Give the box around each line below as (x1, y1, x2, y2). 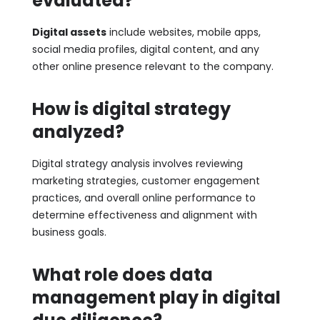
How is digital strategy (31, 96, 231, 121)
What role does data (31, 262, 213, 286)
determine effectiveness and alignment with (31, 207, 257, 222)
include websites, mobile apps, (106, 24, 261, 39)
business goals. (31, 224, 106, 239)
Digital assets (31, 24, 106, 39)
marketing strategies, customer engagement (31, 173, 260, 188)
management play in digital (31, 285, 281, 309)
